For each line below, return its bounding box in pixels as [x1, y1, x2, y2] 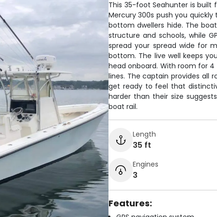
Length [133, 129, 156, 139]
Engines [133, 159, 158, 169]
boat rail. [108, 102, 138, 111]
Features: [108, 197, 152, 209]
